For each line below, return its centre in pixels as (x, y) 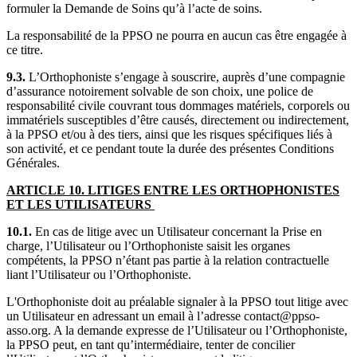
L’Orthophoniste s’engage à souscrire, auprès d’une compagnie (185, 76)
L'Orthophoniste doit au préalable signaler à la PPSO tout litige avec (177, 301)
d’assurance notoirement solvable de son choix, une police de (160, 91)
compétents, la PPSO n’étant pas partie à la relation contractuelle (168, 260)
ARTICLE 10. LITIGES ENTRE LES (113, 190)
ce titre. (25, 49)
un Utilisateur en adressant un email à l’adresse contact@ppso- (163, 316)
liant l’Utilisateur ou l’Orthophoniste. (100, 274)
